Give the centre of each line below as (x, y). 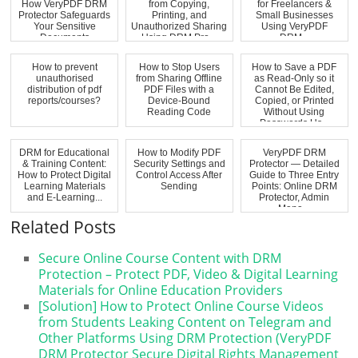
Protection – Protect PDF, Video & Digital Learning (189, 274)
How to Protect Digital (65, 175)
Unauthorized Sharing (179, 26)
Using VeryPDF (294, 26)
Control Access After (179, 175)
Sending (179, 186)
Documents (64, 37)
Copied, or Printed (294, 100)
